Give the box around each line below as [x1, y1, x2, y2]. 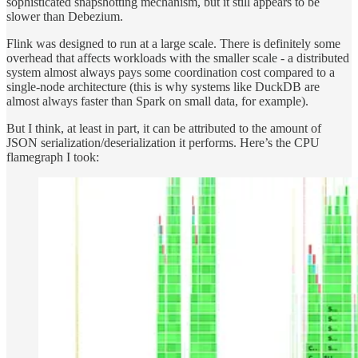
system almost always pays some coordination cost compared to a [6, 66, 335, 80]
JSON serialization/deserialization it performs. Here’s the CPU [6, 136, 320, 150]
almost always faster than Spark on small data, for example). [6, 94, 308, 109]
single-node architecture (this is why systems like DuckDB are [6, 80, 320, 94]
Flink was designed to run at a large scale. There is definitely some [6, 37, 340, 51]
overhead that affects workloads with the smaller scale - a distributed [6, 51, 349, 66]
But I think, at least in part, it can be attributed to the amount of [6, 121, 321, 136]
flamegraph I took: [6, 150, 99, 165]
